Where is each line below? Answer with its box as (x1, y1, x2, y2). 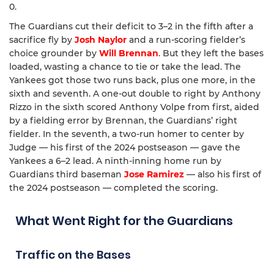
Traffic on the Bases (15, 247, 131, 263)
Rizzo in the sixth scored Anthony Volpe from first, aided (9, 102, 259, 113)
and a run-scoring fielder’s (127, 34, 245, 46)
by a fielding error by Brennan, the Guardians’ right (9, 115, 237, 127)
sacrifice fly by (9, 34, 75, 46)
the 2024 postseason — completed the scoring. (9, 182, 218, 194)
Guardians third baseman (9, 169, 124, 180)
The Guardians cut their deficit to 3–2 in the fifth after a (9, 21, 253, 32)
